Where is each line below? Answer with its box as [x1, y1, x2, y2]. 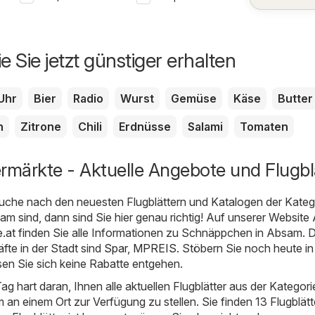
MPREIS [133, 240, 176, 255]
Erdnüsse [119, 119, 171, 134]
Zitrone [20, 119, 61, 134]
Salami [188, 119, 223, 134]
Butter [278, 91, 313, 105]
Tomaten [240, 119, 288, 134]
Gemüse [171, 91, 217, 105]
